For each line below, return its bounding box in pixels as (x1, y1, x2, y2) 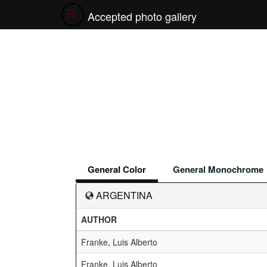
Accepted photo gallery (88, 8, 197, 24)
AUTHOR (81, 213, 117, 225)
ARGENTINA (96, 188, 153, 202)
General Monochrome (173, 163, 263, 176)
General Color (88, 163, 146, 176)
